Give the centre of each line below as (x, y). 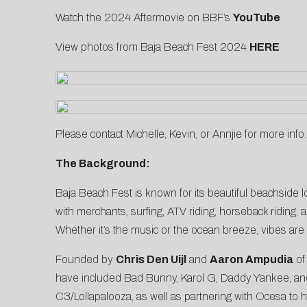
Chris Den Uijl (151, 260)
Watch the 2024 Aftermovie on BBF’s (144, 18)
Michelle (145, 134)
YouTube (256, 18)
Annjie (227, 134)
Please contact (90, 134)
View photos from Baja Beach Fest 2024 (152, 47)
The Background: (102, 164)
